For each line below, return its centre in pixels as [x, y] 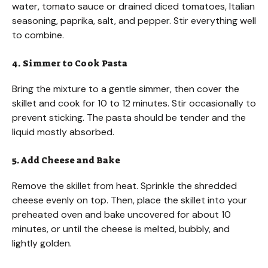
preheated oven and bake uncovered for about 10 [121, 215]
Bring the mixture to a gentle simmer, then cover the [126, 89]
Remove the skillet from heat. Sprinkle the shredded [124, 186]
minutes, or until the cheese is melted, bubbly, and [121, 229]
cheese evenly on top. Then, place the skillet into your [130, 200]
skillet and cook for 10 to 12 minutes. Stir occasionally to [134, 103]
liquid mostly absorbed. [63, 132]
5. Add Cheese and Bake [66, 161]
